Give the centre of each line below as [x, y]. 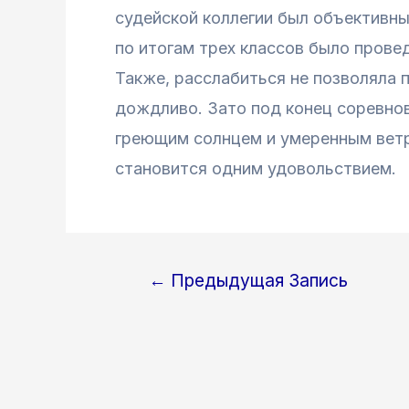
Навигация [161, 280]
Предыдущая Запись [257, 280]
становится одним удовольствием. [258, 168]
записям [152, 340]
